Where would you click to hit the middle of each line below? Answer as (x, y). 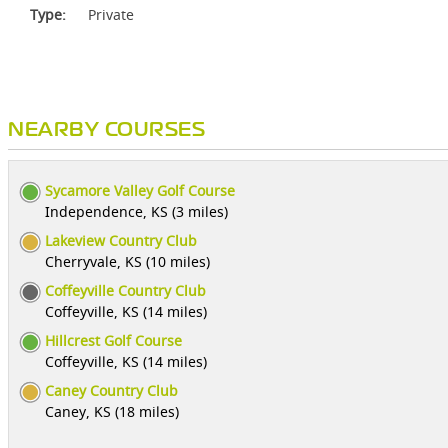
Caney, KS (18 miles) (112, 411)
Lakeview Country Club (121, 240)
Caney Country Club (111, 390)
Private (111, 14)
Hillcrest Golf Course (113, 340)
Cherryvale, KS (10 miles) (127, 261)
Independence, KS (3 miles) (136, 211)
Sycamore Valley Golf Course (140, 190)
